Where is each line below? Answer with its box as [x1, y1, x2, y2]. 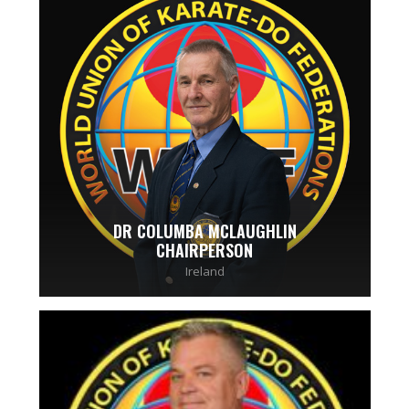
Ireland [184, 262, 225, 279]
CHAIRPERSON [156, 237, 253, 262]
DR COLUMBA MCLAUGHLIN [112, 218, 297, 243]
